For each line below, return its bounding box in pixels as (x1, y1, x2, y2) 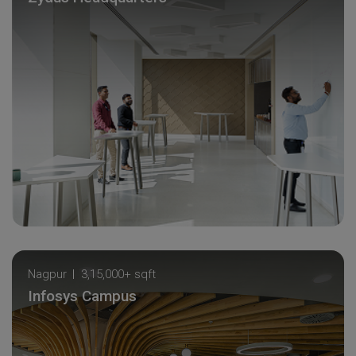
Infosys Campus (28, 286, 137, 305)
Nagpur (28, 266, 67, 281)
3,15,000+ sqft (81, 266, 156, 281)
